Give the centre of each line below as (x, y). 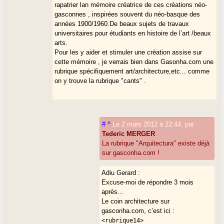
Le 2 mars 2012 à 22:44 (147, 124)
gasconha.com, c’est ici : (138, 210)
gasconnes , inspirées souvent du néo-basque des (127, 14)
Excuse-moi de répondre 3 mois (148, 182)
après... (113, 191)
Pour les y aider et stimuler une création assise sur (128, 52)
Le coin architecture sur (136, 201)
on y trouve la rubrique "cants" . (100, 80)
